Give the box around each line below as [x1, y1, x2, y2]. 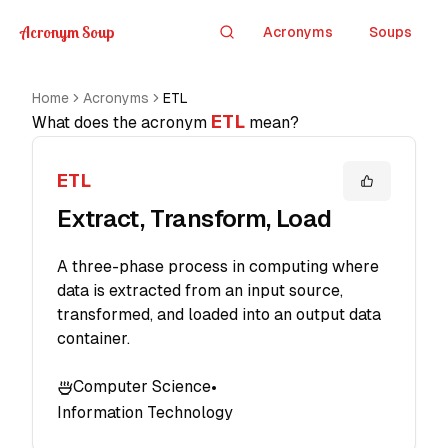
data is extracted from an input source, [57, 281, 343, 300]
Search [225, 32, 274, 49]
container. [57, 329, 130, 348]
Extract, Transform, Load [57, 205, 332, 232]
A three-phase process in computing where [57, 257, 379, 276]
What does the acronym [32, 113, 211, 132]
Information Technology [57, 403, 233, 422]
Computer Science [73, 377, 211, 396]
